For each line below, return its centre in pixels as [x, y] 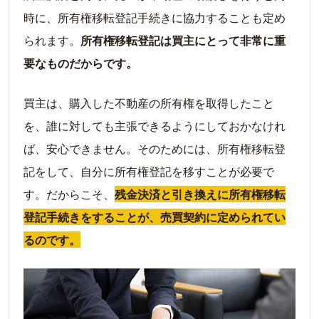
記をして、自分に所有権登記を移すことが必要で [149, 172]
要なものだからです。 [80, 63]
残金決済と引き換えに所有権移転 [200, 194]
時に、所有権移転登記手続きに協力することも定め [155, 18]
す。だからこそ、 [69, 194]
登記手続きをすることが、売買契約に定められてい [155, 217]
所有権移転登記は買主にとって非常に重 [183, 41]
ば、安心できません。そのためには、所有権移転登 [155, 149]
